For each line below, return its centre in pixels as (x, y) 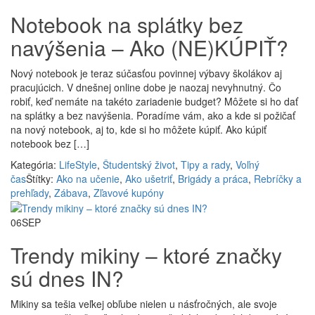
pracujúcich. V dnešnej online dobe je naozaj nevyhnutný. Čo (146, 87)
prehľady (30, 193)
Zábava (71, 193)
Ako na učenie (88, 179)
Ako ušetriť (149, 179)
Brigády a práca (213, 179)
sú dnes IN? (67, 278)
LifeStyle (78, 165)
